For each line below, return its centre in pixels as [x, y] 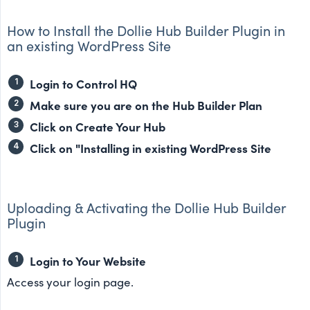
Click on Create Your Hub [98, 126]
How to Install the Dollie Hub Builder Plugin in [146, 30]
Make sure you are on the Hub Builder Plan [146, 104]
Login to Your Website [88, 260]
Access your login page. [70, 282]
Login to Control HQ [83, 83]
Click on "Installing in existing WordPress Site [151, 147]
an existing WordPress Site [89, 45]
